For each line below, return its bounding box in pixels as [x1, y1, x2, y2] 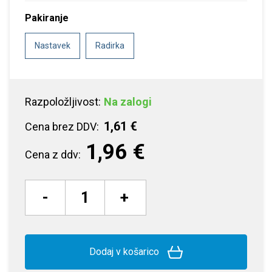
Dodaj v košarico [89, 246, 162, 257]
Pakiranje [25, 12, 69, 24]
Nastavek [35, 41, 70, 50]
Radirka [95, 41, 124, 50]
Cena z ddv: [25, 148, 81, 161]
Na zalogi [104, 95, 152, 108]
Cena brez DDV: [25, 120, 99, 133]
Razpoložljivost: [25, 95, 101, 108]
